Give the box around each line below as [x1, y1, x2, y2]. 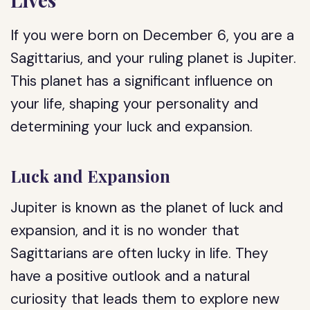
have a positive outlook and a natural [10, 266, 250, 286]
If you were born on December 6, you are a [10, 26, 295, 45]
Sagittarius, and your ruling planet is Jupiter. [10, 48, 297, 68]
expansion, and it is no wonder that [10, 221, 240, 240]
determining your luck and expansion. [10, 117, 253, 136]
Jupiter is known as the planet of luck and [10, 198, 284, 217]
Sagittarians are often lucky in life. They [10, 244, 269, 263]
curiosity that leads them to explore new [10, 289, 280, 309]
